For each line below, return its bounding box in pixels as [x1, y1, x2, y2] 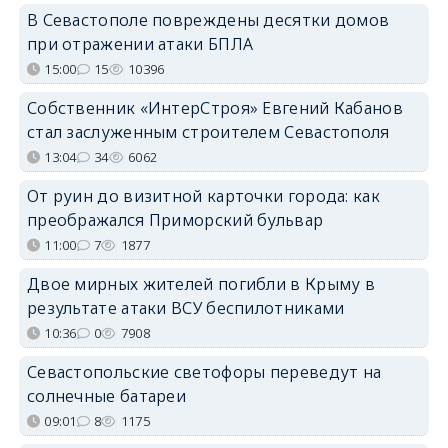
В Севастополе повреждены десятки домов [26, 8, 390, 31]
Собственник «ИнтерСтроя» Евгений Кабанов [26, 96, 403, 119]
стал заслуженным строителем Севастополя [26, 120, 390, 143]
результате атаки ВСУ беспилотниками [26, 296, 345, 319]
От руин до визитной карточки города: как [26, 184, 380, 207]
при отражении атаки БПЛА [26, 32, 254, 55]
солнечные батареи [26, 384, 187, 407]
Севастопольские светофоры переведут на [26, 360, 382, 383]
